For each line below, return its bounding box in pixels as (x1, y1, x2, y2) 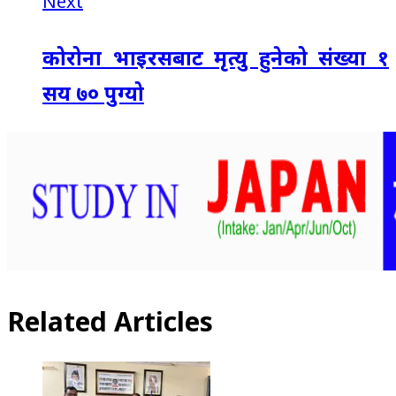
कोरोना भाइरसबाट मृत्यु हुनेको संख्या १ (42, 43, 389, 72)
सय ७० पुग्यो (42, 79, 144, 108)
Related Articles (7, 302, 213, 339)
